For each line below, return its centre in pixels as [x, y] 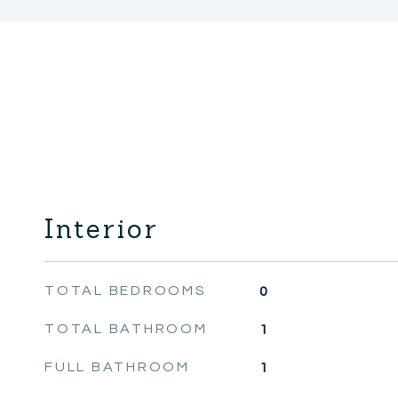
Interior [102, 229]
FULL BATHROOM [117, 367]
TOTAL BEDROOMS [126, 291]
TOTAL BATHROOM [126, 329]
